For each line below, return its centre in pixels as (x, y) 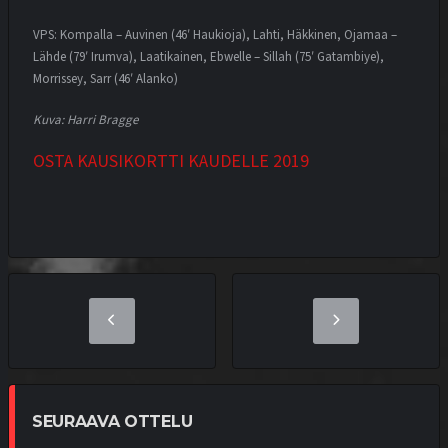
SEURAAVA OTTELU (112, 422)
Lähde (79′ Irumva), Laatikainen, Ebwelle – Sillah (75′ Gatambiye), (208, 56)
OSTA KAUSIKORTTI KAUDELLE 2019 (171, 161)
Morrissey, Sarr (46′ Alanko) (105, 78)
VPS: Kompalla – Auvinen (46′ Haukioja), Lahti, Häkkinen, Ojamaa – (215, 34)
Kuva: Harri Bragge (85, 120)
